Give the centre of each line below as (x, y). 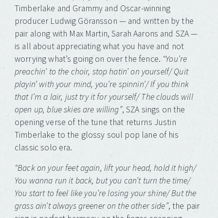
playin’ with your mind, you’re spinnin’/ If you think (102, 84)
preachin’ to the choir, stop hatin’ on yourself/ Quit (101, 72)
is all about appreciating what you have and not (100, 46)
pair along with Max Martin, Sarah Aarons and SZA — (106, 34)
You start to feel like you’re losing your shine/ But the (106, 193)
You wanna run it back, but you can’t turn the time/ (103, 181)
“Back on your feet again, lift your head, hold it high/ (106, 168)
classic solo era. (44, 148)
